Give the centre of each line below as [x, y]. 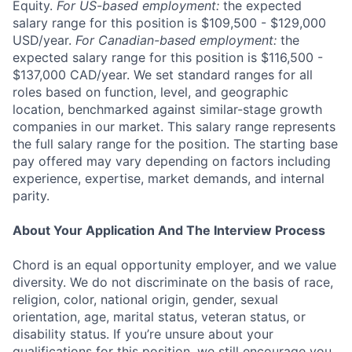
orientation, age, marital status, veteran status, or [159, 316]
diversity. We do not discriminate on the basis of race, [173, 282]
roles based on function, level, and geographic [150, 92]
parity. [31, 195]
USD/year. [44, 40]
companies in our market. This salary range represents [174, 126]
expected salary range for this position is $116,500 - [168, 57]
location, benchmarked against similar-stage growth [167, 109]
